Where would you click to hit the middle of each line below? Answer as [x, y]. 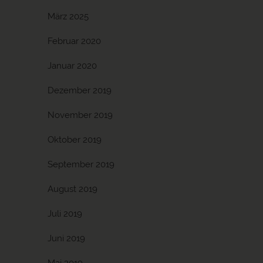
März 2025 [68, 16]
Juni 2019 [66, 238]
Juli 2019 [65, 214]
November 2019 [80, 115]
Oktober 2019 [75, 140]
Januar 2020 [72, 66]
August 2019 [73, 189]
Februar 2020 [74, 41]
